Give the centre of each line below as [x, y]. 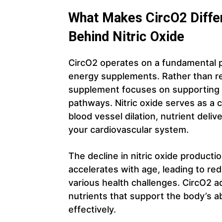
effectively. [92, 209]
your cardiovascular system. [129, 129]
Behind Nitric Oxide [126, 36]
